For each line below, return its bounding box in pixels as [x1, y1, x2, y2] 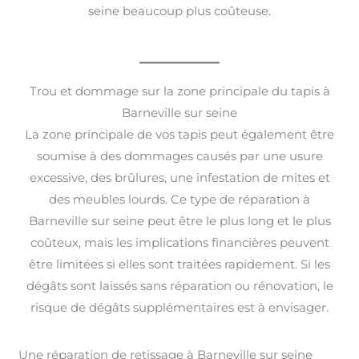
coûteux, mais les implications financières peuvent [30, 234, 329, 250]
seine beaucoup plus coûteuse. [88, 2, 271, 18]
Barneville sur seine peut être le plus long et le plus [28, 212, 331, 228]
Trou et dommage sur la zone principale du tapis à [29, 83, 330, 99]
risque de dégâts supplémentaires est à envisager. [30, 299, 329, 315]
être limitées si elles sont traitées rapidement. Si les [29, 256, 330, 272]
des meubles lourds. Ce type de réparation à [49, 191, 310, 207]
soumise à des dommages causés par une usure [36, 147, 323, 163]
